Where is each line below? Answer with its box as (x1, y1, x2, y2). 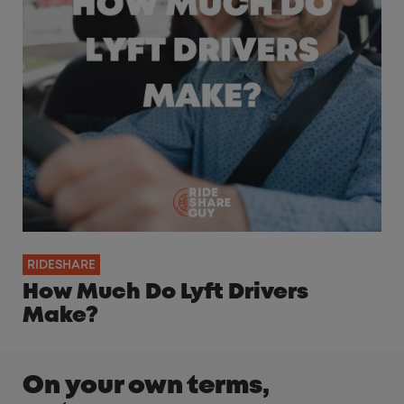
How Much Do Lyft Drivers (23, 283, 308, 303)
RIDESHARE (27, 260, 96, 271)
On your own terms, (23, 375, 270, 399)
